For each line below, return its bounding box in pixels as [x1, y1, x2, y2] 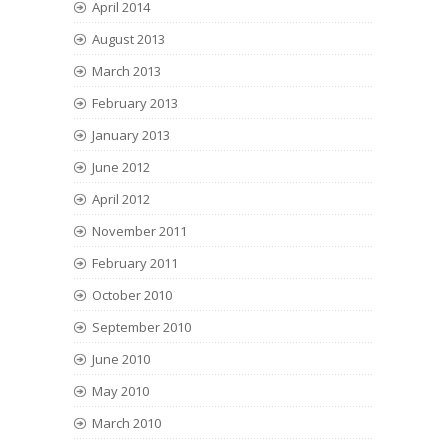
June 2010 [92, 350, 150, 368]
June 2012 [92, 158, 150, 176]
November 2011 [92, 222, 187, 240]
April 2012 [92, 190, 150, 208]
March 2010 [92, 414, 161, 432]
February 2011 [92, 254, 178, 272]
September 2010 [92, 318, 191, 336]
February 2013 [92, 94, 178, 112]
